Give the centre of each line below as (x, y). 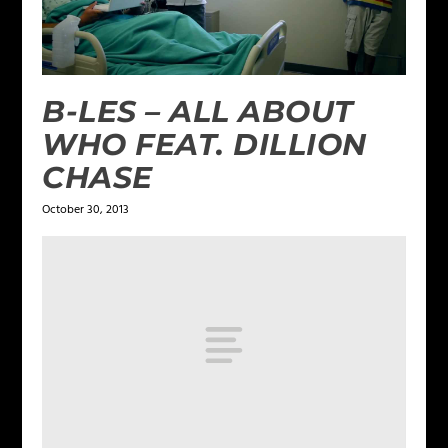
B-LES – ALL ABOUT (198, 111)
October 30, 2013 (86, 209)
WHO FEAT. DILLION (204, 144)
